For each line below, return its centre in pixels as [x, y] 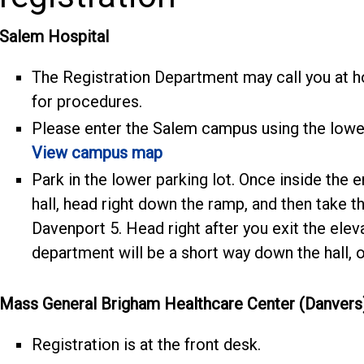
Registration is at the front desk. [146, 344]
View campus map [97, 153]
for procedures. [87, 102]
